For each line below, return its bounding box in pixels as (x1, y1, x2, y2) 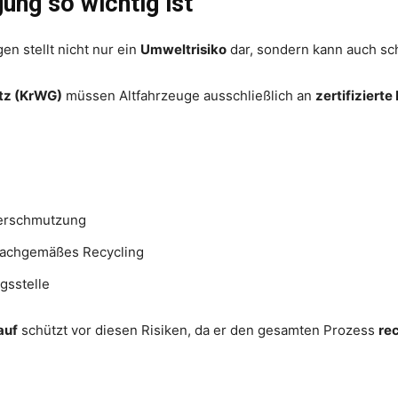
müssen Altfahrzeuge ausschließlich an (62, 86, 315, 104)
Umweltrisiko (140, 40, 227, 58)
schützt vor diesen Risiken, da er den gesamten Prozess (18, 321, 378, 338)
